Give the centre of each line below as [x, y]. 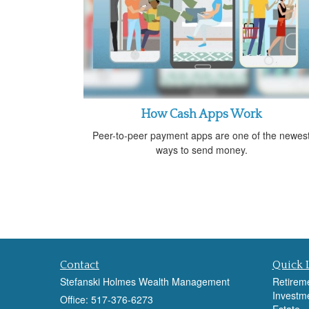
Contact [80, 265]
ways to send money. [201, 149]
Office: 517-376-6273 [107, 299]
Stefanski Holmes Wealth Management [145, 281]
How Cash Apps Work [201, 114]
